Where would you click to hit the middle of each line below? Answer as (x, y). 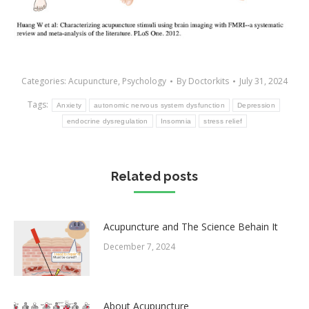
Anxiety (69, 105)
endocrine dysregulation (107, 121)
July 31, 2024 (263, 81)
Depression (256, 105)
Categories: (45, 81)
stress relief (223, 121)
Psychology (144, 81)
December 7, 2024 (139, 247)
